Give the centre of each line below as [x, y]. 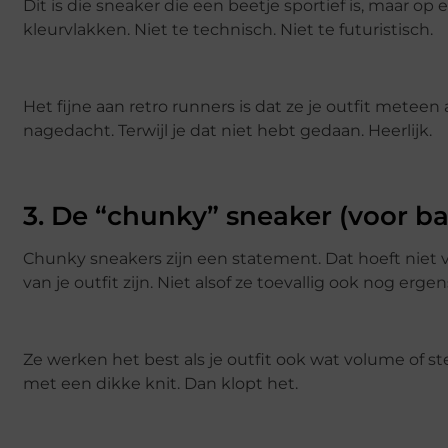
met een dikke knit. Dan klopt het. [160, 383]
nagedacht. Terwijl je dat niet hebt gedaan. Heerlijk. [227, 130]
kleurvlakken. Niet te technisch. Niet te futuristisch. [228, 29]
